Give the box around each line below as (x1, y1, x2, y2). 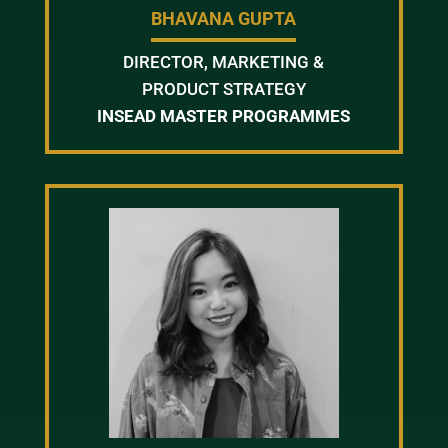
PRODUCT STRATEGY (141, 79, 306, 99)
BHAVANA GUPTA (151, 8, 297, 29)
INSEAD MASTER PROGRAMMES (97, 106, 351, 126)
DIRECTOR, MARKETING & (123, 52, 325, 72)
